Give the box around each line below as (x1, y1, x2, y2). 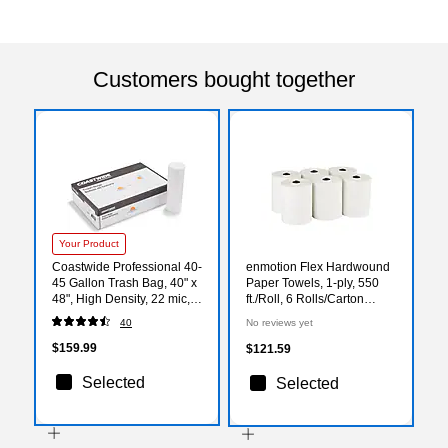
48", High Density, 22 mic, (52, 291, 190, 306)
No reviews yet (246, 316, 313, 328)
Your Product (59, 237, 119, 249)
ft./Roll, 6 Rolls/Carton (246, 291, 364, 306)
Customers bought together (93, 66, 355, 92)
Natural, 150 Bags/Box (52, 307, 174, 322)
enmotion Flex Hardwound (246, 259, 390, 274)
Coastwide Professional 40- (52, 259, 202, 274)
